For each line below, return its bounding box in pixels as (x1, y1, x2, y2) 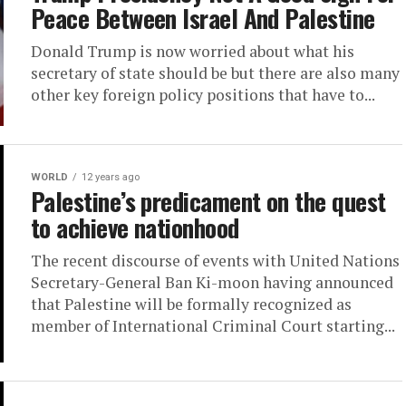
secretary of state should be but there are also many (31, 63, 400, 83)
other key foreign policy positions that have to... (31, 84, 375, 105)
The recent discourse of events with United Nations (31, 250, 400, 272)
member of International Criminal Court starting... (31, 315, 395, 337)
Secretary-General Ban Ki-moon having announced (31, 272, 393, 294)
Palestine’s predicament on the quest (31, 183, 386, 220)
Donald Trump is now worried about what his (31, 41, 354, 62)
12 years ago (82, 171, 140, 184)
